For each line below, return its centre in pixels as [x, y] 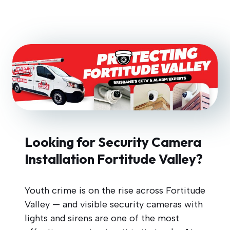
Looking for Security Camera [113, 142]
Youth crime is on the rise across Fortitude [115, 190]
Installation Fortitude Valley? [114, 159]
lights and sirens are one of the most [102, 218]
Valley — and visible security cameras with [114, 204]
